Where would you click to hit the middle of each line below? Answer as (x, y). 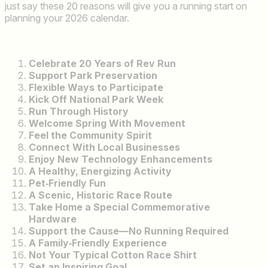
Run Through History (79, 111)
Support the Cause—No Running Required (129, 231)
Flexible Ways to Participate (96, 87)
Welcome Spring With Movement (107, 123)
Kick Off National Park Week (96, 99)
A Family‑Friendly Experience (98, 243)
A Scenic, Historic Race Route (100, 195)
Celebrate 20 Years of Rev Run (102, 63)
